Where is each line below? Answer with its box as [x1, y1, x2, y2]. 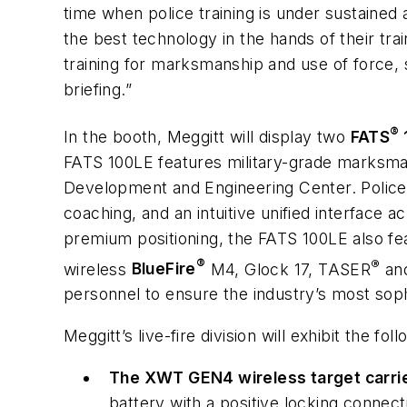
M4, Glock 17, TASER [205, 259, 372, 279]
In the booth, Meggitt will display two [64, 126, 351, 146]
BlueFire [131, 259, 196, 279]
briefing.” [64, 80, 133, 100]
